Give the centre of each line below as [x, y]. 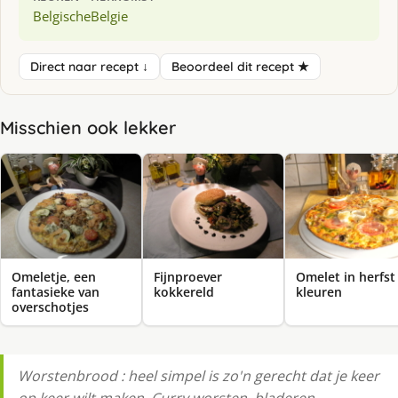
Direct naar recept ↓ [89, 66]
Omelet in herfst [346, 277]
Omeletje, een [54, 277]
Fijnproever [188, 277]
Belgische [62, 16]
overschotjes [50, 307]
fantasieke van [56, 292]
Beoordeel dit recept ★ [240, 66]
